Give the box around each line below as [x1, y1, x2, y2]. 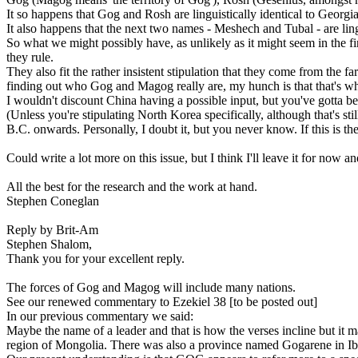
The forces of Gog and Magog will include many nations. [6, 280, 296, 294]
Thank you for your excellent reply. [6, 252, 185, 265]
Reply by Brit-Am [6, 223, 98, 237]
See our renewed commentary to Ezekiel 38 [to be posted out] [6, 295, 317, 308]
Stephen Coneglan [6, 194, 99, 208]
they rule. [6, 50, 54, 64]
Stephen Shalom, [6, 237, 92, 251]
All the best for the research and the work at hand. [6, 180, 257, 193]
